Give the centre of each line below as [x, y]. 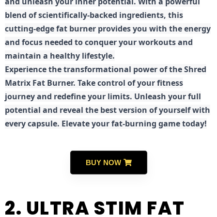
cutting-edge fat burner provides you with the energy [108, 28]
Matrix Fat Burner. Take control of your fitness [94, 83]
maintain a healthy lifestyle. [60, 55]
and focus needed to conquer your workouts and [99, 42]
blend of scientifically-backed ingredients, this [94, 15]
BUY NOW [103, 163]
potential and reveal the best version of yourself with [108, 110]
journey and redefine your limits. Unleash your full [103, 96]
